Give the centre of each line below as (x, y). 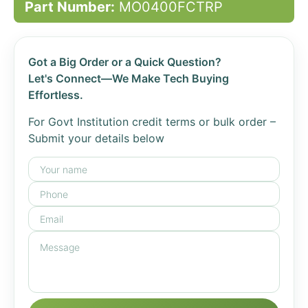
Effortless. (56, 95)
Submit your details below (96, 138)
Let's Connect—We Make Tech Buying (129, 78)
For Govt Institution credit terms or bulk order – (152, 122)
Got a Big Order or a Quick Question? (125, 62)
